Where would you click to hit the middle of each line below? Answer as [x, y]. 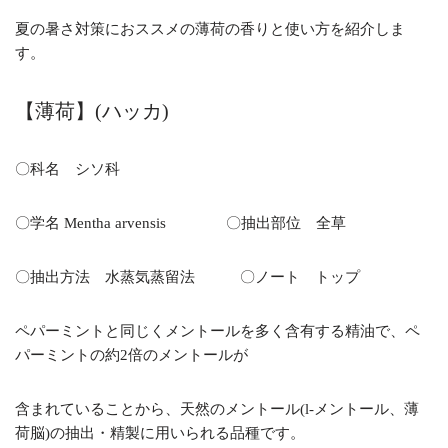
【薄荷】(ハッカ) [92, 111]
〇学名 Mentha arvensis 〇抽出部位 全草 [180, 223]
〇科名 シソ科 [67, 169]
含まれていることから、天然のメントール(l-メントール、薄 [217, 409]
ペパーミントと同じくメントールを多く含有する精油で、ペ [217, 331]
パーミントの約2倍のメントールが [131, 355]
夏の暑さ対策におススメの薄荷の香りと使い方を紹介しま [210, 29]
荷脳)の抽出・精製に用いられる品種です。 [160, 433]
